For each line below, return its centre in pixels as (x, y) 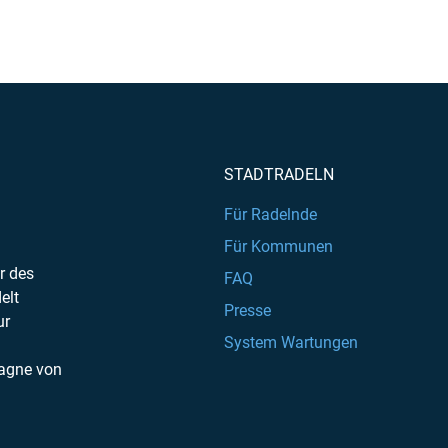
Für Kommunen (278, 247)
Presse (247, 311)
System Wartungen (291, 343)
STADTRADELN (279, 175)
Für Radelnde (270, 215)
